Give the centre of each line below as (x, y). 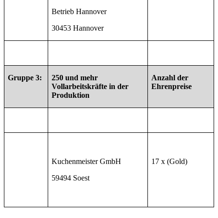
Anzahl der (170, 78)
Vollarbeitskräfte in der (90, 87)
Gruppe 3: (25, 78)
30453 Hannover (78, 28)
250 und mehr (75, 78)
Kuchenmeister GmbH (87, 162)
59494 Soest (71, 178)
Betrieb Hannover (79, 12)
